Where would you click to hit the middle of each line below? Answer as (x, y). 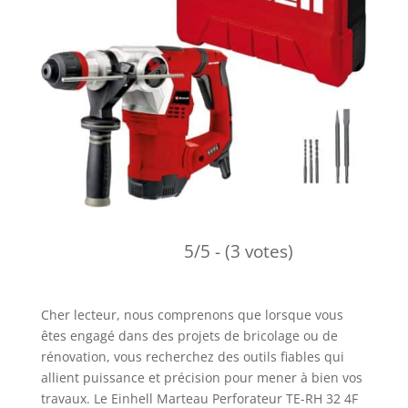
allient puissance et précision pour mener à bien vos (201, 377)
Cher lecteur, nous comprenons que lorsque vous (192, 314)
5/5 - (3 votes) (238, 251)
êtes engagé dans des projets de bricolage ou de (189, 335)
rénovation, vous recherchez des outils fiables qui (192, 356)
